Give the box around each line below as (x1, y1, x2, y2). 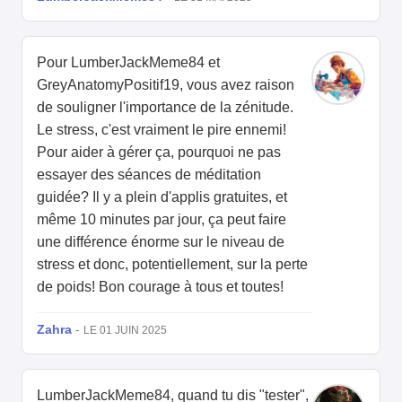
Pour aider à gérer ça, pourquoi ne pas (37, 144, 281, 161)
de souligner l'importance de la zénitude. (37, 100, 293, 116)
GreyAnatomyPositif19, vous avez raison (37, 77, 294, 93)
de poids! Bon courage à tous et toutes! (37, 279, 284, 295)
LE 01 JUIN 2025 (83, 324, 167, 337)
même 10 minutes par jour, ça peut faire (37, 212, 286, 228)
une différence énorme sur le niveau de (37, 234, 284, 250)
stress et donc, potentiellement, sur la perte (37, 257, 308, 273)
